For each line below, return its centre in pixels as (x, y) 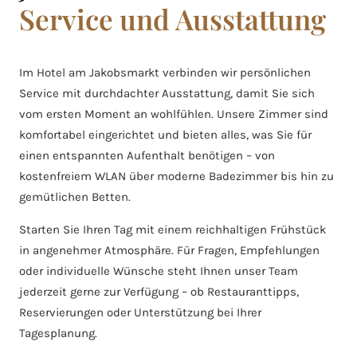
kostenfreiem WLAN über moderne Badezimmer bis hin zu (177, 177)
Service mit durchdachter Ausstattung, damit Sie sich (167, 94)
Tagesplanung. (58, 333)
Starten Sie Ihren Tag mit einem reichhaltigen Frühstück (173, 230)
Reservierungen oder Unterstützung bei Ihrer (140, 313)
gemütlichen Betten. (75, 197)
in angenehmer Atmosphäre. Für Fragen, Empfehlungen (169, 251)
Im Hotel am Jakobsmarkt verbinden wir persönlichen (165, 73)
